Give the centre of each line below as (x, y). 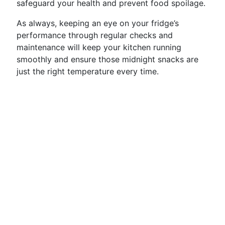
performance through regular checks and (95, 35)
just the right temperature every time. (88, 71)
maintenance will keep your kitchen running (99, 47)
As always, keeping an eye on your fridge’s (98, 23)
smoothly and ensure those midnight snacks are (107, 59)
